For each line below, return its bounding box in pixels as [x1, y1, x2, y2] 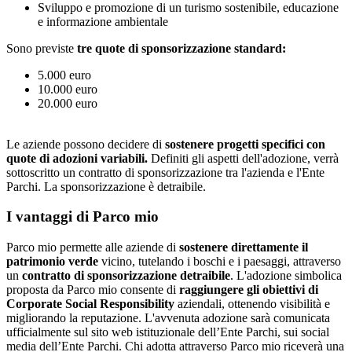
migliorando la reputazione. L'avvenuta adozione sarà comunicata [6, 311, 330, 324]
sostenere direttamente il [179, 240, 308, 254]
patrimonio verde [6, 255, 98, 268]
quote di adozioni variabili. [6, 151, 151, 165]
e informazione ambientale [38, 14, 168, 28]
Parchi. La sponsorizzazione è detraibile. [6, 179, 206, 193]
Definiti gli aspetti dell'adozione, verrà [151, 151, 339, 165]
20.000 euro [38, 96, 97, 110]
